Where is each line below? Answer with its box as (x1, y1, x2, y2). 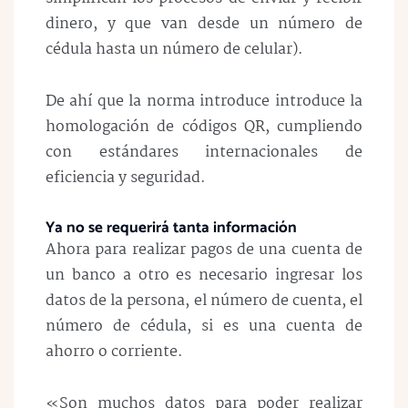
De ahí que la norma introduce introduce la (46, 88, 362, 114)
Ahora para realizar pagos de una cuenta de (46, 237, 362, 262)
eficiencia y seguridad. (46, 165, 206, 190)
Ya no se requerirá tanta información (46, 214, 297, 240)
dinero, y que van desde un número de (46, 12, 362, 37)
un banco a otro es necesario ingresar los (46, 262, 362, 288)
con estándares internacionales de (46, 139, 362, 165)
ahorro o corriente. (46, 339, 187, 364)
